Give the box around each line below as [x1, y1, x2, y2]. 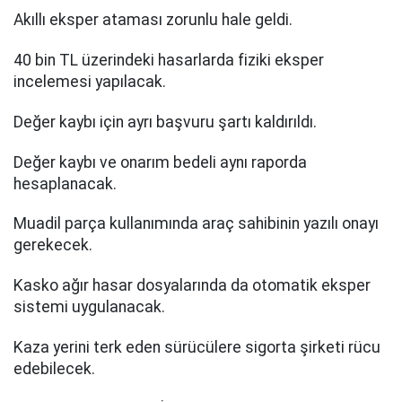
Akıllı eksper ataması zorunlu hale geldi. [13, 11, 293, 30]
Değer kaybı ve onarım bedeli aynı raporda [13, 153, 307, 171]
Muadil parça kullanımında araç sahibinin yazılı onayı [13, 214, 379, 233]
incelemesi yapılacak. [13, 72, 166, 91]
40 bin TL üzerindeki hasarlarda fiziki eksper [13, 50, 324, 69]
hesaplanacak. [13, 174, 117, 193]
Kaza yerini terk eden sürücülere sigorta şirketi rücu [13, 337, 380, 356]
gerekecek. [13, 236, 92, 255]
